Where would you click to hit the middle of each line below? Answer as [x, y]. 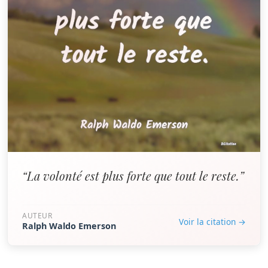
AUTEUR [37, 216]
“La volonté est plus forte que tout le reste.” [133, 176]
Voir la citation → [212, 221]
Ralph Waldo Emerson [69, 226]
